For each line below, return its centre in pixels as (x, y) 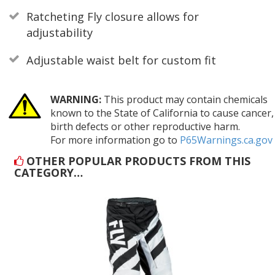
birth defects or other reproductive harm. (145, 127)
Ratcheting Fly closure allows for (112, 17)
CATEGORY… (49, 172)
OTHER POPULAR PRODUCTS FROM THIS (137, 161)
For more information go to (115, 140)
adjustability (59, 33)
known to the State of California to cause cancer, (162, 113)
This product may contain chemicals (184, 100)
